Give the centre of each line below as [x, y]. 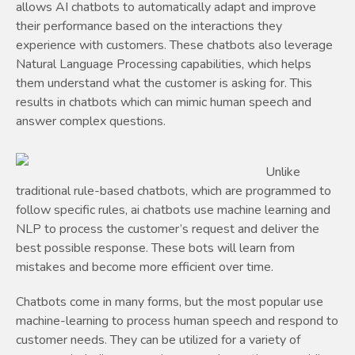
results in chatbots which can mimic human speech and [164, 103]
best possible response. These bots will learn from [155, 248]
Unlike [283, 172]
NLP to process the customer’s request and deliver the [168, 229]
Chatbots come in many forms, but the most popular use [170, 302]
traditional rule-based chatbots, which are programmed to [174, 191]
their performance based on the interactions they [149, 27]
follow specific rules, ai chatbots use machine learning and [173, 210]
